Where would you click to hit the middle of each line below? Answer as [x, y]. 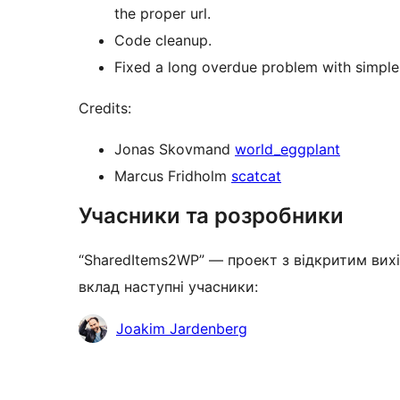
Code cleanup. [163, 41]
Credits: [105, 108]
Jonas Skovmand [175, 150]
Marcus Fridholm [173, 176]
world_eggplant [287, 150]
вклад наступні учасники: [168, 287]
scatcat [256, 176]
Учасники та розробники [211, 216]
